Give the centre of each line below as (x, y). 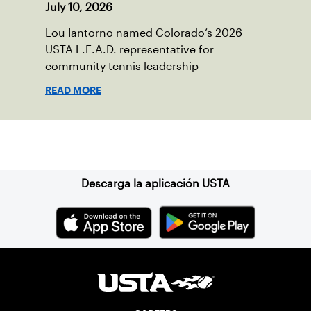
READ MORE (73, 91)
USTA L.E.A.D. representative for (129, 50)
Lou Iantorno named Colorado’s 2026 (144, 33)
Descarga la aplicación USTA (155, 184)
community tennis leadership (122, 67)
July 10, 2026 (79, 8)
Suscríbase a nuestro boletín (155, 145)
